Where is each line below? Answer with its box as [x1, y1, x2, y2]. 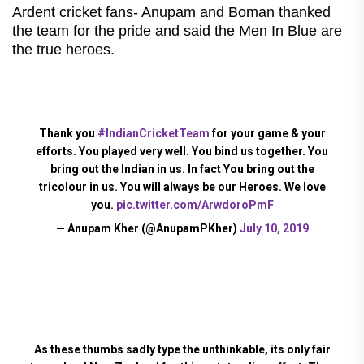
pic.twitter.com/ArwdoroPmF [115, 197, 274, 211]
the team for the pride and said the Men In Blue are [12, 22, 342, 39]
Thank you [38, 126, 97, 140]
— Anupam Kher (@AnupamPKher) [55, 221, 240, 235]
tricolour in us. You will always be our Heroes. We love [38, 180, 326, 193]
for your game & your [209, 126, 326, 140]
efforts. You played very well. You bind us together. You [36, 144, 328, 158]
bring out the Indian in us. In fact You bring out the [50, 162, 314, 175]
